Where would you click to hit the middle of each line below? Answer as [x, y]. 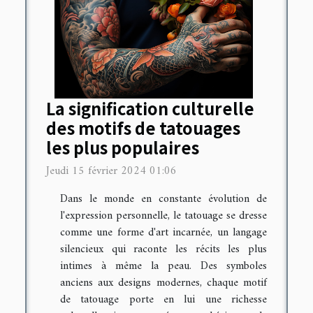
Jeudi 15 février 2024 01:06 [111, 172]
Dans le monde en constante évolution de [163, 199]
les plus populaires [123, 148]
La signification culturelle [150, 109]
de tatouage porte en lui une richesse [163, 300]
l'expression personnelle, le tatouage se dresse [163, 216]
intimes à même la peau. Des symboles [163, 267]
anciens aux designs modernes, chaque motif [163, 283]
